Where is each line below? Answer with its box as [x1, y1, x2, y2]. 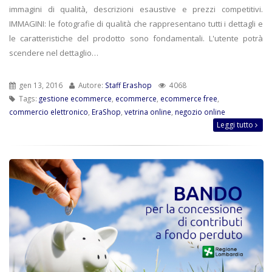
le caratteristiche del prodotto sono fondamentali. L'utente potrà [9, 32, 263, 44]
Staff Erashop [105, 80, 152, 90]
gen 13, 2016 [18, 80, 63, 90]
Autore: [76, 80, 105, 90]
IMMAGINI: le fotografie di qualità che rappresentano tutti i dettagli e [9, 18, 263, 29]
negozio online [175, 106, 225, 117]
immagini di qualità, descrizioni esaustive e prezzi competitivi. [9, 3, 263, 15]
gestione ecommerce [39, 93, 112, 103]
